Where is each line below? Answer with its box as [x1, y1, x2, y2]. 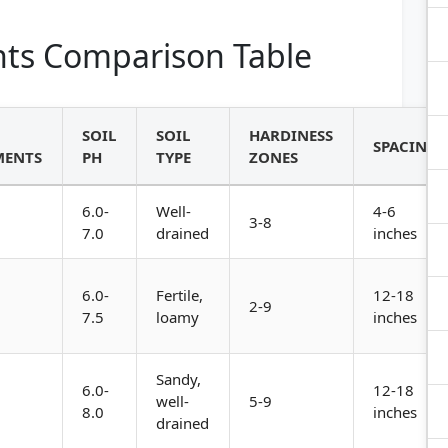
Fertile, [156, 285, 204, 305]
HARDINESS [249, 125, 334, 145]
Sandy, [156, 369, 202, 389]
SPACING [373, 136, 439, 156]
